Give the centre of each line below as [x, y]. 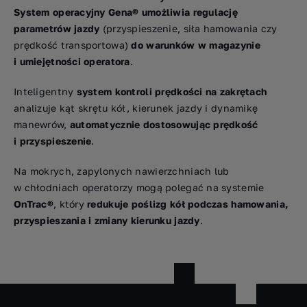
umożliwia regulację [190, 12]
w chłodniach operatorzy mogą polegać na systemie [139, 188]
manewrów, [42, 125]
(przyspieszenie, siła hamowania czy [190, 29]
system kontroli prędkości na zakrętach [172, 92]
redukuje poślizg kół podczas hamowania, [188, 204]
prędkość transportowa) [73, 45]
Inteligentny [45, 92]
